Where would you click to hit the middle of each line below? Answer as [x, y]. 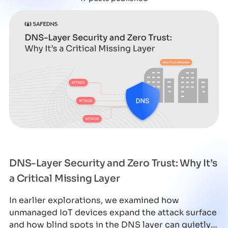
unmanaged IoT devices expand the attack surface [113, 213]
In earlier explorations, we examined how [94, 201]
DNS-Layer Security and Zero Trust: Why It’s [113, 164]
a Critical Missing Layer [64, 179]
